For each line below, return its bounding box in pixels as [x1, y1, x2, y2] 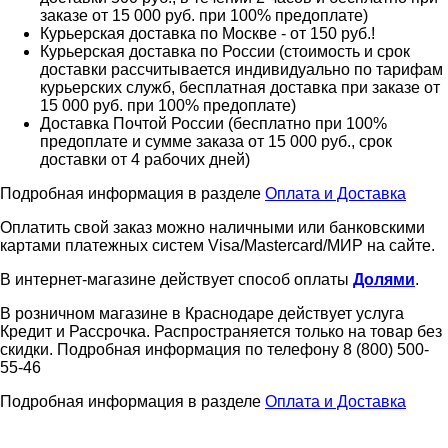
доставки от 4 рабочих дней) [40, 150, 250, 168]
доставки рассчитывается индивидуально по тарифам [40, 60, 443, 78]
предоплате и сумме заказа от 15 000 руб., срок [40, 132, 392, 150]
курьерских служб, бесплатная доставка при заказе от [40, 78, 440, 96]
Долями [353, 270, 415, 288]
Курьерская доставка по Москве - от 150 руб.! [40, 24, 375, 42]
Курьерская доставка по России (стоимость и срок [40, 42, 410, 60]
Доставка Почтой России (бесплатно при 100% [40, 114, 387, 132]
